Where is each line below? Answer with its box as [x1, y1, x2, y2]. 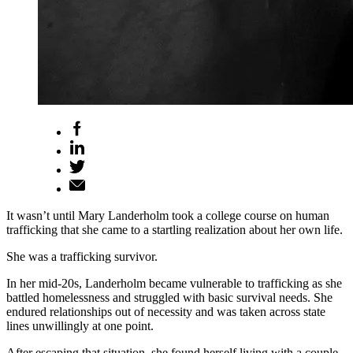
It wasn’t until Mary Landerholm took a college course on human [6, 208, 329, 222]
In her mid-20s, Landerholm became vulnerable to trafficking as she [6, 276, 342, 290]
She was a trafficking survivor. [6, 249, 158, 263]
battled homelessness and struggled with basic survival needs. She [6, 290, 333, 304]
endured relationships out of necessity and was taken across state [6, 304, 325, 318]
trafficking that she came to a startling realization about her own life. [6, 222, 343, 236]
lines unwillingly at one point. [6, 318, 154, 333]
